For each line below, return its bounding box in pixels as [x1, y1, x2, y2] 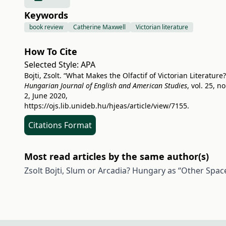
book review [29, 23, 63, 31]
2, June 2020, [24, 91, 68, 100]
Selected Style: [24, 59, 81, 70]
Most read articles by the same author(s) [24, 150, 209, 162]
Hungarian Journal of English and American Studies [24, 81, 187, 90]
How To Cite [24, 45, 77, 58]
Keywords [24, 9, 68, 21]
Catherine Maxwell [73, 23, 126, 31]
